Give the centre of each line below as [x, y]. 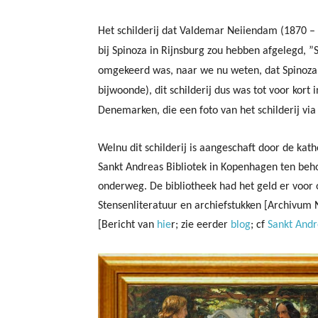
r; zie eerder [201, 225]
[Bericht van [127, 225]
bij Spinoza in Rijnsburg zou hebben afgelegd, [203, 51]
